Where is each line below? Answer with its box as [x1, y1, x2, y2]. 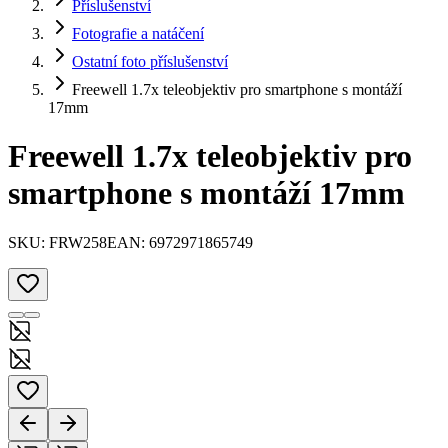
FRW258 [49, 233, 107, 251]
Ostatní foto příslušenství [72, 53, 228, 70]
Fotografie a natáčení [72, 25, 204, 42]
